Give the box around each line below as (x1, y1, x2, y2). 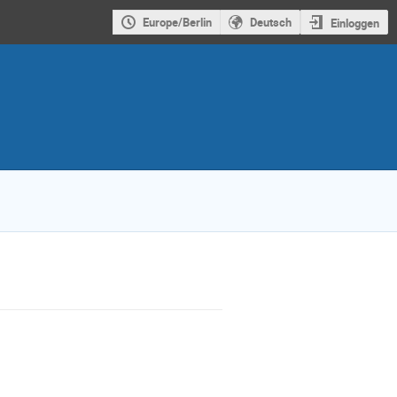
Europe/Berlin (142, 14, 212, 31)
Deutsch (249, 14, 292, 31)
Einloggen (330, 14, 379, 31)
